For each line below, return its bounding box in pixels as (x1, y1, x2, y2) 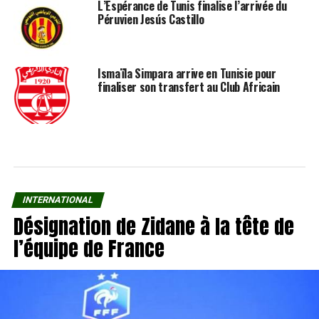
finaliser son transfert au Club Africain (97, 78, 281, 95)
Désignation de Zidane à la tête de (13, 210, 294, 241)
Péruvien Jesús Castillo (97, 10, 204, 28)
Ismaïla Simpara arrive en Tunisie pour (97, 64, 276, 82)
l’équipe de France (13, 232, 164, 263)
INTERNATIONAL (21, 194, 95, 205)
